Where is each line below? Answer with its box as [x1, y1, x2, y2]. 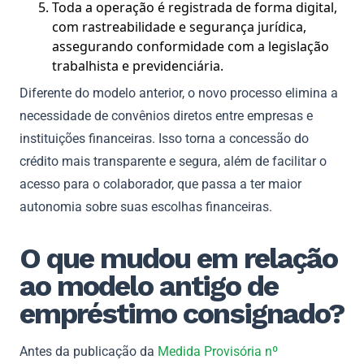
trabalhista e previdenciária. [52, 56, 223, 75]
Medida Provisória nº [158, 343, 278, 359]
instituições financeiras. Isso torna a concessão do [19, 130, 309, 146]
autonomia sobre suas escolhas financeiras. [19, 198, 272, 214]
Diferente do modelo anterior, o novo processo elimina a [19, 84, 338, 101]
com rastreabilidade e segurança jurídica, [52, 17, 306, 36]
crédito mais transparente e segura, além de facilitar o [19, 153, 327, 169]
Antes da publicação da [19, 343, 158, 359]
